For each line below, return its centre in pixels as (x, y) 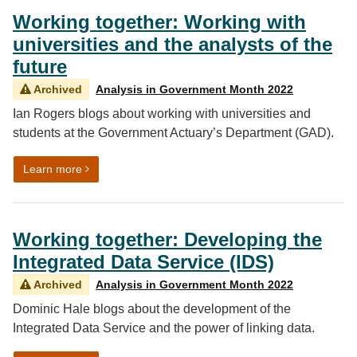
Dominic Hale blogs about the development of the (152, 309)
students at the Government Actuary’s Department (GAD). (173, 133)
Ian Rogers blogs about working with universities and (162, 114)
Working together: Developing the (167, 239)
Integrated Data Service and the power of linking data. (164, 328)
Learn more (53, 169)
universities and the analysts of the (173, 44)
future (40, 67)
